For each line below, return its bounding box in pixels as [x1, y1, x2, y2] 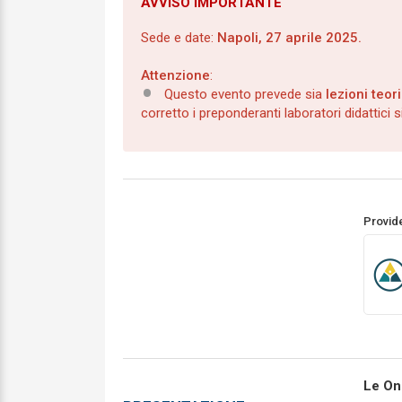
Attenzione [141, 66, 210, 83]
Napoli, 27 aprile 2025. [217, 29, 362, 46]
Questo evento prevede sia [164, 85, 326, 102]
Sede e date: [141, 29, 217, 46]
